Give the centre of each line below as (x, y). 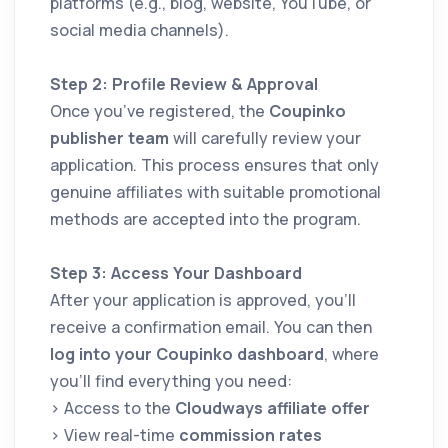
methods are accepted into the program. (205, 219)
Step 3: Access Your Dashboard (176, 273)
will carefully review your (265, 138)
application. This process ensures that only (214, 165)
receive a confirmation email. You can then (211, 327)
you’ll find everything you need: (171, 381)
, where (351, 354)
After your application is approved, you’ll (203, 300)
